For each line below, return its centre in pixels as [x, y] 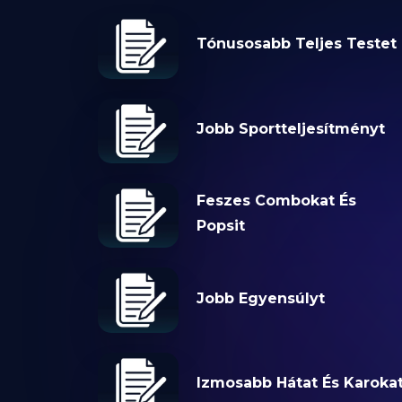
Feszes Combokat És [276, 201]
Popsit [220, 226]
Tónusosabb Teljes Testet [296, 44]
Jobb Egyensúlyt [260, 298]
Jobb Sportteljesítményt [290, 128]
